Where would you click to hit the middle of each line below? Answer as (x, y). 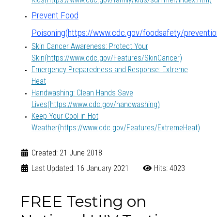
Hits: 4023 (169, 169)
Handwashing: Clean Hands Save (82, 93)
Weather (44, 128)
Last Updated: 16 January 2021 (80, 169)
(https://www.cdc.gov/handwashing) (103, 105)
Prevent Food (55, 15)
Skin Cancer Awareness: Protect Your (90, 46)
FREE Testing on (83, 201)
